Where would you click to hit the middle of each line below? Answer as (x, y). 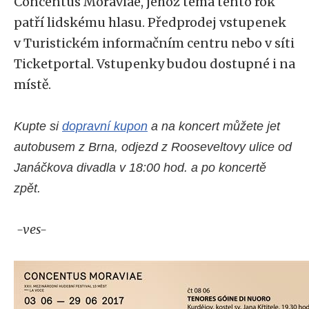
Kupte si (38, 126)
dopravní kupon (105, 126)
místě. (34, 84)
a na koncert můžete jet (214, 126)
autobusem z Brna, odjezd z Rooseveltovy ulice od (153, 147)
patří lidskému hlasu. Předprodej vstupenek (150, 22)
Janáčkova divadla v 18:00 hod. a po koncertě (140, 168)
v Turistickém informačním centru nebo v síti (154, 43)
